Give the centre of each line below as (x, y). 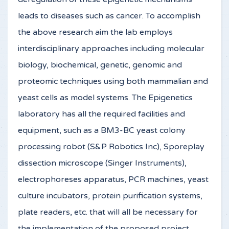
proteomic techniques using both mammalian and (113, 81)
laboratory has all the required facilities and (101, 114)
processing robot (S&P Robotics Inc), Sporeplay (111, 147)
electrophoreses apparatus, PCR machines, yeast (113, 179)
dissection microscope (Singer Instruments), (102, 163)
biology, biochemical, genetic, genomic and (100, 65)
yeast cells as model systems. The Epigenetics (105, 98)
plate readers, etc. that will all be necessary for (108, 212)
